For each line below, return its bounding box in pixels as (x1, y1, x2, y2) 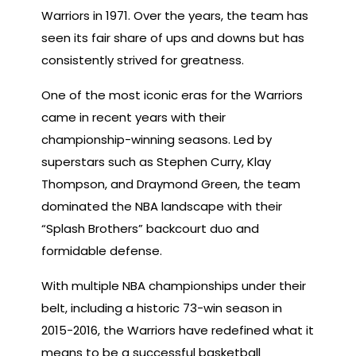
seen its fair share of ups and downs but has (41, 29, 304, 46)
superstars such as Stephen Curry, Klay (41, 153, 271, 170)
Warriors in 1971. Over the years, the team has (41, 7, 308, 24)
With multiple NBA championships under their (41, 277, 306, 294)
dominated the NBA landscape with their (41, 198, 282, 215)
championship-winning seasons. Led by (41, 131, 272, 148)
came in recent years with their (41, 109, 226, 126)
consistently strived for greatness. (41, 52, 244, 68)
